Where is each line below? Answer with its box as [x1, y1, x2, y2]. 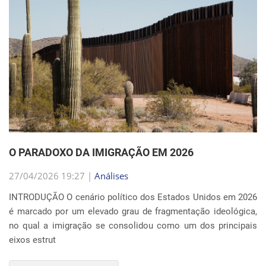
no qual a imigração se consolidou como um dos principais [9, 220, 257, 231]
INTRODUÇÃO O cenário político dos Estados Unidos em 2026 [9, 192, 257, 202]
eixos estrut [9, 235, 56, 245]
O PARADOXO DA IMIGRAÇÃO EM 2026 [9, 146, 194, 159]
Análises [94, 170, 128, 182]
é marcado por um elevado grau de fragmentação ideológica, [9, 206, 257, 217]
